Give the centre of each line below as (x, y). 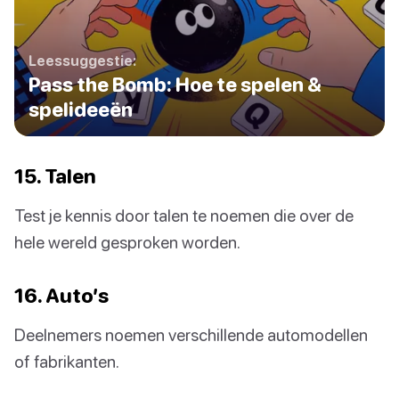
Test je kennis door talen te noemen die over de (184, 216)
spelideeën (81, 110)
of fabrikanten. (67, 362)
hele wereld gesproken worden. (127, 242)
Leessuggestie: (82, 61)
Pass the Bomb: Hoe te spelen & (175, 85)
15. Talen (55, 176)
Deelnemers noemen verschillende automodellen (191, 335)
